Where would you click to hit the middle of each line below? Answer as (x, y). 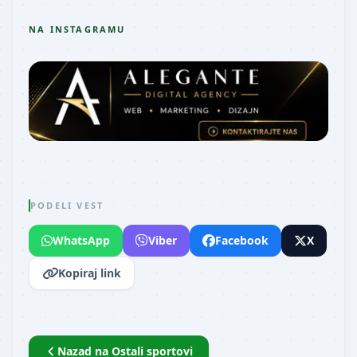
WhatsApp (81, 241)
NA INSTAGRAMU (77, 29)
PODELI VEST (67, 206)
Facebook (242, 241)
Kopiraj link (90, 273)
